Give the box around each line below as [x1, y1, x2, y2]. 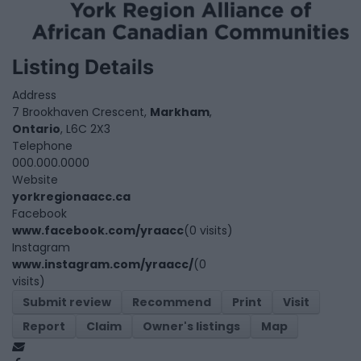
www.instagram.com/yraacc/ [12, 255, 193, 272]
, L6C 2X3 [60, 120, 110, 137]
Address [12, 86, 56, 103]
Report [23, 317, 65, 334]
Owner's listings [143, 317, 240, 334]
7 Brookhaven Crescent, [12, 103, 150, 120]
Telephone [12, 137, 73, 154]
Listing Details [12, 54, 154, 79]
